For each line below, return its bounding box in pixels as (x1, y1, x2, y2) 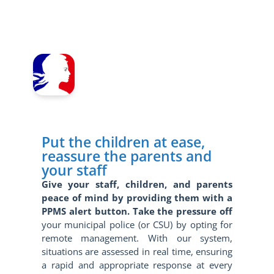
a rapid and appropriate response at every (41, 259, 233, 272)
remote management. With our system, (41, 232, 233, 245)
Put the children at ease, (41, 132, 205, 152)
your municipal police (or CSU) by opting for (41, 218, 233, 231)
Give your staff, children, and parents (41, 178, 233, 191)
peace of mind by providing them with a (41, 191, 233, 204)
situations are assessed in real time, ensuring (41, 245, 233, 258)
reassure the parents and (41, 146, 212, 166)
